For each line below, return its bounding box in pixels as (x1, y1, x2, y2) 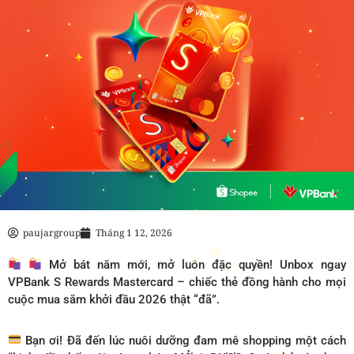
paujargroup (23, 225, 81, 239)
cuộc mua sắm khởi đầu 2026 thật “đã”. (8, 292, 220, 307)
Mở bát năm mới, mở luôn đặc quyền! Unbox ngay (42, 257, 347, 272)
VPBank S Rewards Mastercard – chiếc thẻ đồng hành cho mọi (8, 274, 346, 289)
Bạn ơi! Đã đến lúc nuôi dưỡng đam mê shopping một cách (21, 333, 346, 348)
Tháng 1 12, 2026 (96, 225, 172, 239)
